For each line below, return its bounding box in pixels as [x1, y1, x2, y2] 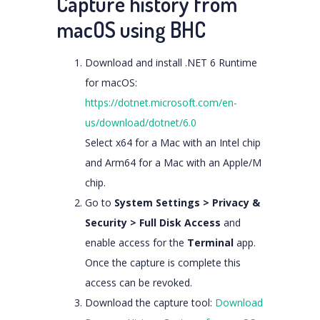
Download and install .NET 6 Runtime [85, 56, 257, 69]
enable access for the [85, 236, 187, 249]
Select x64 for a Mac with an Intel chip [85, 136, 261, 149]
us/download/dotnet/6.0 [85, 116, 196, 129]
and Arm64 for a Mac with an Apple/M [85, 156, 261, 169]
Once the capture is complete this [85, 256, 241, 269]
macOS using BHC [56, 16, 206, 43]
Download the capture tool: [85, 296, 215, 309]
